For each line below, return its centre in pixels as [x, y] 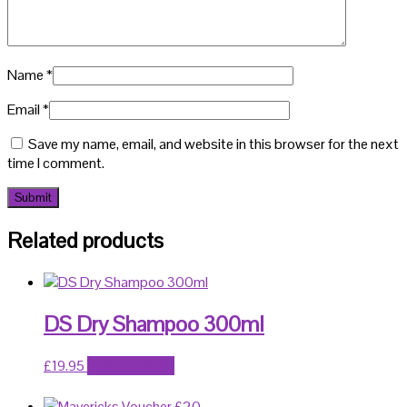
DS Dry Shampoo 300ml [154, 323]
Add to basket [131, 365]
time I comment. [56, 163]
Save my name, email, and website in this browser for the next [213, 144]
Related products [85, 240]
